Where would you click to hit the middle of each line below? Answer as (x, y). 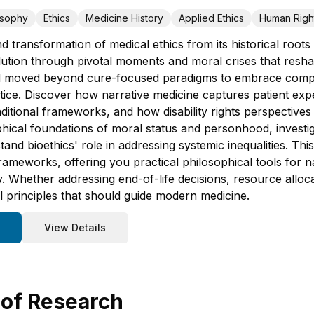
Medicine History (124, 18)
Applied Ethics (211, 18)
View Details (75, 227)
